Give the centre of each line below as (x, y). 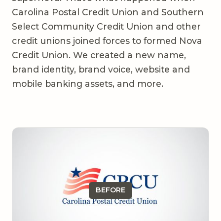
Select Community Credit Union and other (106, 26)
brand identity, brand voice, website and (101, 69)
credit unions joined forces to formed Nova (107, 40)
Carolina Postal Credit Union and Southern (108, 12)
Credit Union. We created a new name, (99, 55)
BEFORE (110, 190)
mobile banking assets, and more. (88, 83)
